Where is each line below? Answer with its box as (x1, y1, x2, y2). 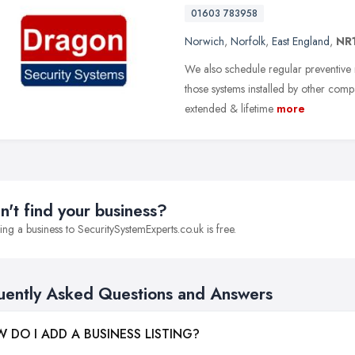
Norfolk (231, 32, 265, 49)
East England (272, 32, 330, 49)
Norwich (185, 32, 224, 49)
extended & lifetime (185, 100, 273, 116)
